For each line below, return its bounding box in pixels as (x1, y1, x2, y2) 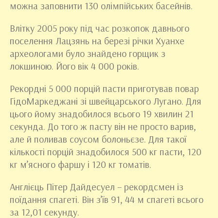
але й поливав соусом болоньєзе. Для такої (10, 133, 186, 145)
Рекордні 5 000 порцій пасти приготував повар (10, 82, 199, 95)
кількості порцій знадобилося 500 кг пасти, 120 (10, 145, 201, 158)
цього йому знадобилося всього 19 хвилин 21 (10, 108, 194, 120)
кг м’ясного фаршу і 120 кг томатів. (10, 158, 151, 171)
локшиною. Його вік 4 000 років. (10, 60, 139, 73)
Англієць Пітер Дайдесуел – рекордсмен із (10, 181, 183, 193)
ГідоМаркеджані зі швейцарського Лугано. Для (10, 95, 201, 108)
